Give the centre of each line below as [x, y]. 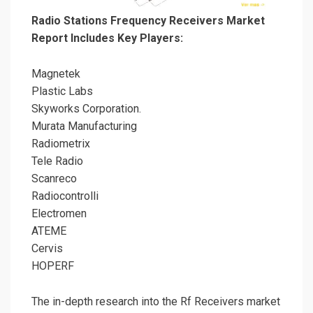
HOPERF [53, 266]
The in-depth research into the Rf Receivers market [156, 302]
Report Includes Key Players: [107, 38]
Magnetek [56, 74]
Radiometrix [61, 144]
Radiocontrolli [65, 196]
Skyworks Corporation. [86, 109]
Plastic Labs [62, 92]
